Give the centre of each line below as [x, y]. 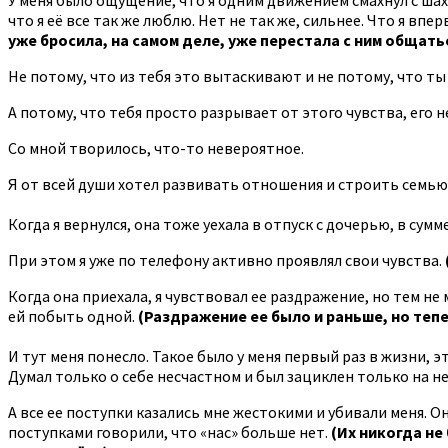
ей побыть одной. [73, 315]
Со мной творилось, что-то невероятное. [156, 147]
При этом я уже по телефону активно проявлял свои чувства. [226, 259]
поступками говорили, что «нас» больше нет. [169, 431]
